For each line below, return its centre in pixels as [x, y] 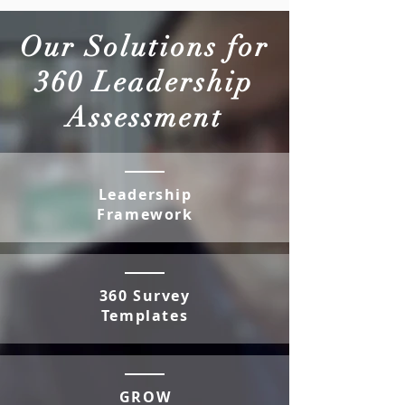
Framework [145, 214]
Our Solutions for [145, 47]
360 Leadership [145, 82]
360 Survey [145, 296]
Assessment [145, 118]
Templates [145, 316]
